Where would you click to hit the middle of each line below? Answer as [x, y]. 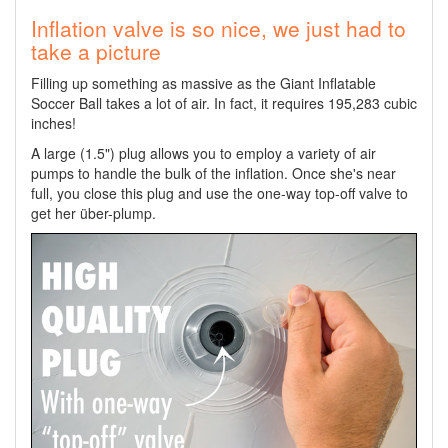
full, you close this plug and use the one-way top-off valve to [219, 192]
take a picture [96, 50]
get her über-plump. [93, 212]
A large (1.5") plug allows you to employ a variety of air [203, 152]
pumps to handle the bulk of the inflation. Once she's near [213, 172]
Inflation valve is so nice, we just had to [218, 27]
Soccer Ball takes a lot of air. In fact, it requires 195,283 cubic [224, 102]
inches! [53, 122]
